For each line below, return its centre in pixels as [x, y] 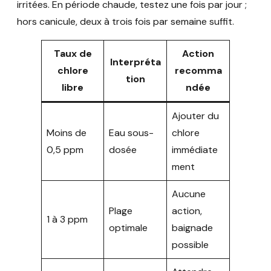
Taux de [73, 53]
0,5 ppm [65, 149]
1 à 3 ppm [67, 219]
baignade [192, 227]
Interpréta [135, 62]
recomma [198, 70]
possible [190, 244]
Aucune [189, 194]
